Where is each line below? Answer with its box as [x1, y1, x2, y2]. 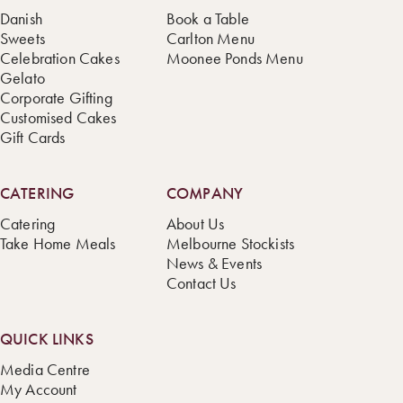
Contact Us [166, 273, 237, 293]
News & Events [166, 253, 263, 273]
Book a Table [166, 8, 249, 29]
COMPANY [166, 183, 244, 203]
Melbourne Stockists [166, 233, 295, 254]
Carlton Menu [166, 28, 255, 49]
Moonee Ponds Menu [166, 48, 303, 68]
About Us [166, 213, 225, 234]
